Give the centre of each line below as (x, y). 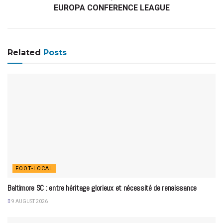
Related (24, 53)
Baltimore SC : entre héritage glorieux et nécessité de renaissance (102, 188)
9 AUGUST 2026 (29, 202)
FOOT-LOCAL (34, 169)
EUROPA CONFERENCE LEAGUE (111, 8)
